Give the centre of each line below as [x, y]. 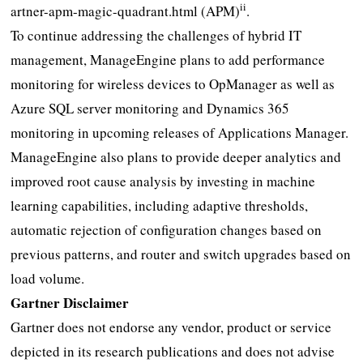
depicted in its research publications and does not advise [173, 351]
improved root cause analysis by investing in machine [163, 181]
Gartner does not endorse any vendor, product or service [171, 327]
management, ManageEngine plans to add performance [168, 59]
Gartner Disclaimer [70, 302]
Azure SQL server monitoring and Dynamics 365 [150, 108]
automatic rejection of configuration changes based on [167, 229]
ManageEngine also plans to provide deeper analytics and [176, 156]
